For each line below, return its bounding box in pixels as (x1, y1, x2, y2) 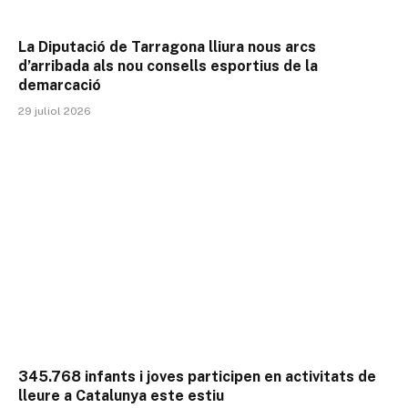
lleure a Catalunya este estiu (18, 386, 224, 404)
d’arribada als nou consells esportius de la (18, 57, 318, 76)
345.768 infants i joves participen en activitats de (18, 367, 376, 385)
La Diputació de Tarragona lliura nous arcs (18, 38, 316, 56)
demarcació (18, 76, 101, 95)
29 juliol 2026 (18, 105, 91, 118)
